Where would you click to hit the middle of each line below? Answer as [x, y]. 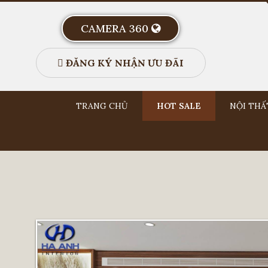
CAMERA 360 [116, 28]
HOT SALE [179, 106]
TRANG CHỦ [102, 106]
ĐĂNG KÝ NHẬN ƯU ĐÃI [124, 63]
